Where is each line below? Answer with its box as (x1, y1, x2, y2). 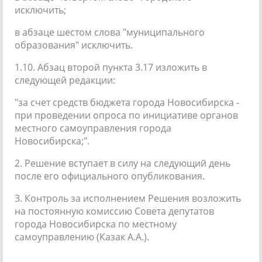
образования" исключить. (15, 38, 133, 51)
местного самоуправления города (15, 121, 171, 135)
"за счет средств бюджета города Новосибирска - (15, 95, 239, 109)
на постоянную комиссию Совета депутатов (15, 204, 214, 218)
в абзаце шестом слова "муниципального (15, 25, 205, 39)
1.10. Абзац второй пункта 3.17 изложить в (15, 60, 207, 74)
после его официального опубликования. (15, 169, 205, 182)
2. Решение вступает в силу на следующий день (15, 156, 230, 170)
